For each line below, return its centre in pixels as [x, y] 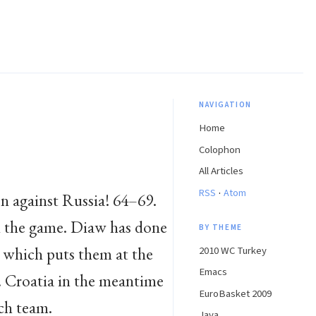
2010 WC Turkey [233, 250]
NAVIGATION [225, 104]
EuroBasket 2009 [235, 293]
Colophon [220, 150]
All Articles [221, 171]
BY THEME [221, 227]
